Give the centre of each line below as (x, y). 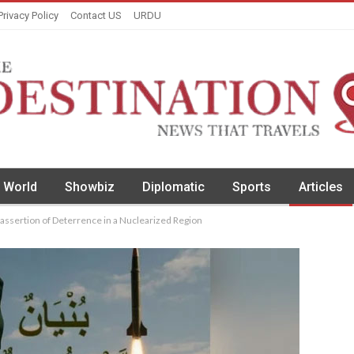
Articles (321, 187)
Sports (252, 187)
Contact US (96, 15)
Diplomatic (173, 187)
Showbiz (90, 187)
